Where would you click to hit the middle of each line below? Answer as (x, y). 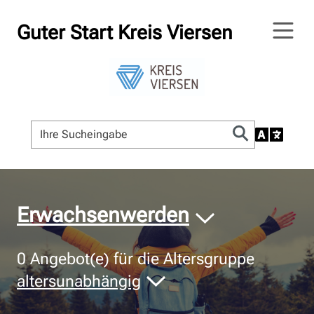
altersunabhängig (79, 281)
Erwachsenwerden (103, 215)
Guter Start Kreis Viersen (125, 33)
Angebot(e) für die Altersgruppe (140, 259)
